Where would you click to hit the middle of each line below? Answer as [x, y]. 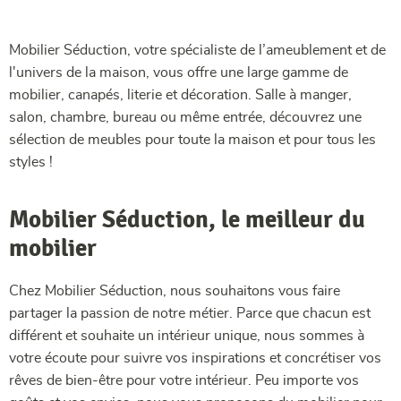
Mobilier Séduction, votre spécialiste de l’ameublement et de [197, 51]
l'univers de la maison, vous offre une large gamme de [179, 73]
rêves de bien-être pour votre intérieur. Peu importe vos [184, 381]
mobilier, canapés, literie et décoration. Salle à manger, [180, 95]
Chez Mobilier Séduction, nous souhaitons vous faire [175, 291]
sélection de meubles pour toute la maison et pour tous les [192, 140]
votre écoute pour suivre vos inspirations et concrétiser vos [195, 358]
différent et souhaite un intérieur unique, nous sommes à [187, 336]
